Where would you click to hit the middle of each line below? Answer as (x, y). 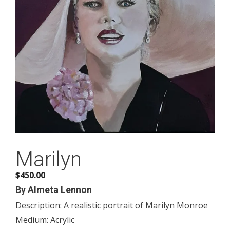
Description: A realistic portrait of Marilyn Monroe (112, 205)
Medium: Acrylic (45, 219)
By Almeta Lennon (54, 189)
